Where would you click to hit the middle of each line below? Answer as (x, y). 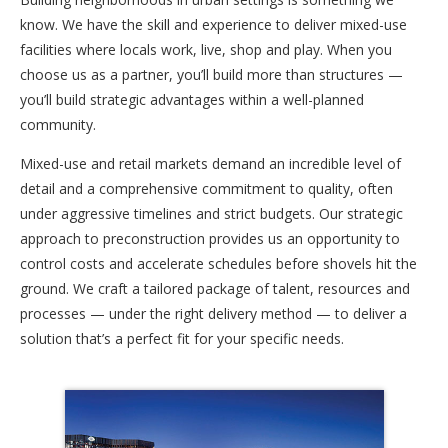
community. (58, 124)
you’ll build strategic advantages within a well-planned (192, 99)
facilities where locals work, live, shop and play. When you (206, 49)
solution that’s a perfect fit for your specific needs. (182, 338)
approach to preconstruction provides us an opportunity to (210, 238)
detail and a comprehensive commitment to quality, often (206, 188)
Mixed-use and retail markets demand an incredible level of (210, 163)
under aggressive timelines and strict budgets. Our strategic (211, 213)
